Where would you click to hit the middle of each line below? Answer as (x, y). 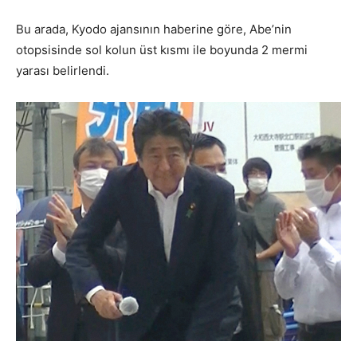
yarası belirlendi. (63, 70)
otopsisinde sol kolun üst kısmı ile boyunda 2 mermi (162, 49)
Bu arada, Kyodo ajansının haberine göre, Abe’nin (154, 29)
